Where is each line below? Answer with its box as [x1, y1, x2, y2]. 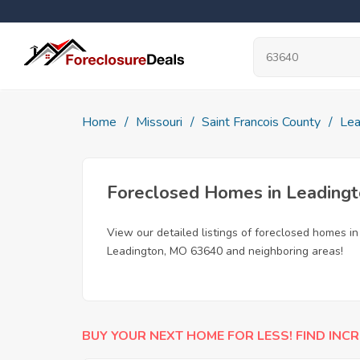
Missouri [136, 113, 182, 131]
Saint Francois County [202, 113, 321, 131]
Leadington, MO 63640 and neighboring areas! [107, 243, 343, 259]
